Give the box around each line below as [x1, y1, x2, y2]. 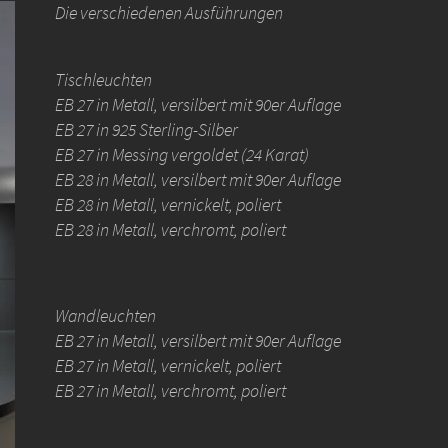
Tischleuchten [55, 69, 153, 92]
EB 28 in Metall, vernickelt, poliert [55, 194, 282, 217]
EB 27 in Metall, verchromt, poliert [55, 379, 287, 402]
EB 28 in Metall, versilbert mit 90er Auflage [55, 169, 342, 192]
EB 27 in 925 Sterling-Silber [55, 119, 239, 142]
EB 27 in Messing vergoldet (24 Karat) [55, 144, 310, 167]
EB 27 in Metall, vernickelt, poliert [55, 354, 282, 377]
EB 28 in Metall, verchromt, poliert [55, 219, 287, 242]
